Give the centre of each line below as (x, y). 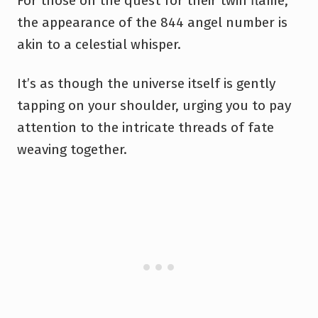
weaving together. (72, 149)
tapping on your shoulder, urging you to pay (154, 105)
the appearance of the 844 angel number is (152, 22)
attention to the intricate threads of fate (146, 127)
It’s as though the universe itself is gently (146, 83)
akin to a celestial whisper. (99, 44)
